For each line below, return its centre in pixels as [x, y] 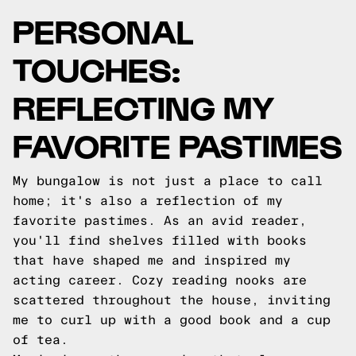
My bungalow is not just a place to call [168, 181]
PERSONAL [103, 30]
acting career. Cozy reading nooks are [160, 280]
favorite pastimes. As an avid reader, [160, 221]
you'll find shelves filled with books [160, 240]
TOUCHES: [97, 68]
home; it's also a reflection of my [148, 201]
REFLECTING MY [143, 106]
